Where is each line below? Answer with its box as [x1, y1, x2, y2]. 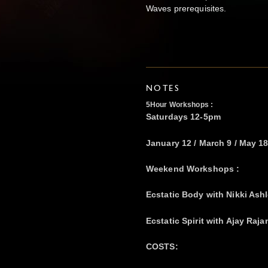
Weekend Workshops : [146, 163, 240, 173]
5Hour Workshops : [146, 100, 214, 109]
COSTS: [146, 242, 178, 252]
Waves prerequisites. [146, 3, 227, 13]
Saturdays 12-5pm [146, 112, 221, 122]
